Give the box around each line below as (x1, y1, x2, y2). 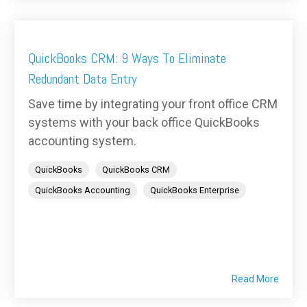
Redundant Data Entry (28, 69, 137, 88)
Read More (232, 273, 279, 284)
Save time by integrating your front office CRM (28, 96, 278, 111)
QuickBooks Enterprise (150, 184, 239, 195)
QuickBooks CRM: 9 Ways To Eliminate (28, 49, 226, 67)
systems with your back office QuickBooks (28, 114, 260, 130)
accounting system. (28, 133, 136, 148)
